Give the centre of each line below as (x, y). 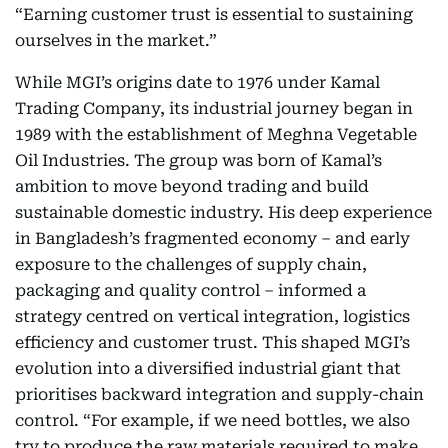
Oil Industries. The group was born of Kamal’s (198, 160)
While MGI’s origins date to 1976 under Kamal (197, 82)
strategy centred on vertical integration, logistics (212, 316)
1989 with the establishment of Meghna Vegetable (216, 134)
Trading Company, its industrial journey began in (214, 108)
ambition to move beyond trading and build (192, 186)
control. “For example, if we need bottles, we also (212, 420)
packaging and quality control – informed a (190, 290)
